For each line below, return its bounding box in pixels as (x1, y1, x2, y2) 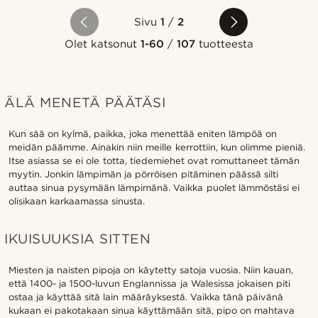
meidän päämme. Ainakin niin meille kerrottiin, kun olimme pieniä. (9, 141, 305, 153)
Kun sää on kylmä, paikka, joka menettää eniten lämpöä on (9, 128, 277, 139)
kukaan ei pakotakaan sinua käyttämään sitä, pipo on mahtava (9, 305, 295, 316)
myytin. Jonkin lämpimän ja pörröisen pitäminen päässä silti (9, 168, 278, 180)
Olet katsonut (64, 37, 141, 50)
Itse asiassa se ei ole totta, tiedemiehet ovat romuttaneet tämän (9, 155, 300, 166)
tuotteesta (195, 37, 254, 50)
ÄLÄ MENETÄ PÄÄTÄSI (4, 94, 166, 111)
